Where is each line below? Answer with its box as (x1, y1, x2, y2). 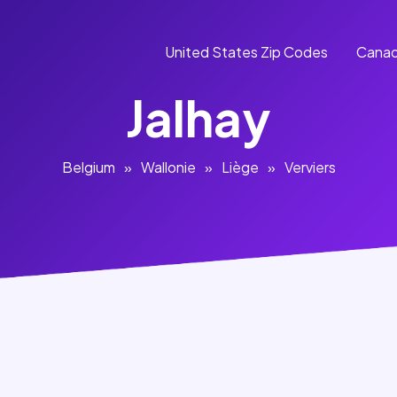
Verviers (284, 158, 336, 176)
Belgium (61, 158, 115, 176)
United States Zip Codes (165, 43, 328, 62)
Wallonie (140, 158, 196, 176)
